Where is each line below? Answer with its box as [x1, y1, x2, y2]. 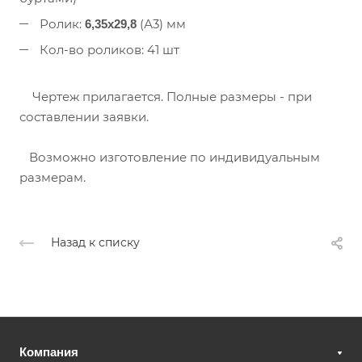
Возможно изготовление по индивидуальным [19, 149, 320, 165]
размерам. [19, 170, 86, 185]
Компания [19, 345, 78, 360]
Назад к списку [51, 235, 140, 250]
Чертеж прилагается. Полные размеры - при [19, 89, 312, 104]
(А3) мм [137, 16, 186, 32]
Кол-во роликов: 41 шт [36, 42, 179, 57]
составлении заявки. [19, 109, 149, 124]
